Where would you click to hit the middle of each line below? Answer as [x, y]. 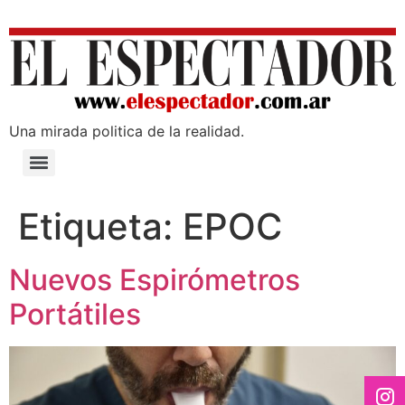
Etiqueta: [100, 227]
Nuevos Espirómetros [155, 280]
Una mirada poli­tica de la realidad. [127, 132]
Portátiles [75, 315]
